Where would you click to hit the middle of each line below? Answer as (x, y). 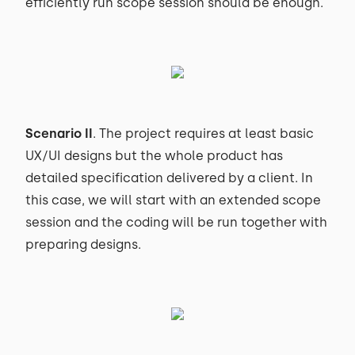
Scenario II (59, 134)
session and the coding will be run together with (176, 222)
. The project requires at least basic (203, 134)
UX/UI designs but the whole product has (154, 156)
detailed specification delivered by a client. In (169, 178)
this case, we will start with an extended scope (173, 200)
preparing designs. (85, 244)
